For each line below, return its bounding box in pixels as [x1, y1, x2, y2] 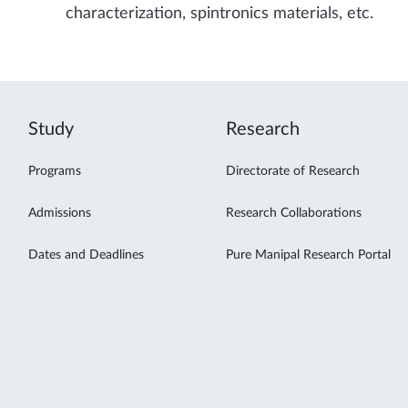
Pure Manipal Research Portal [226, 248, 392, 261]
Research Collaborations [226, 206, 362, 219]
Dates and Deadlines [28, 248, 144, 261]
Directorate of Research [226, 164, 361, 178]
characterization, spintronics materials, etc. [66, 5, 378, 22]
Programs [28, 164, 81, 178]
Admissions [28, 206, 91, 219]
